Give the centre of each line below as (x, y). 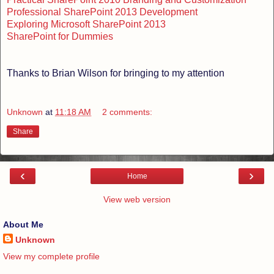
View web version (137, 199)
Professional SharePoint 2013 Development (102, 12)
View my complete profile (51, 256)
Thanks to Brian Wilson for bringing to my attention (116, 73)
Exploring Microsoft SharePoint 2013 (86, 24)
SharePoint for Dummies (60, 36)
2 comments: (128, 112)
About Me (23, 224)
